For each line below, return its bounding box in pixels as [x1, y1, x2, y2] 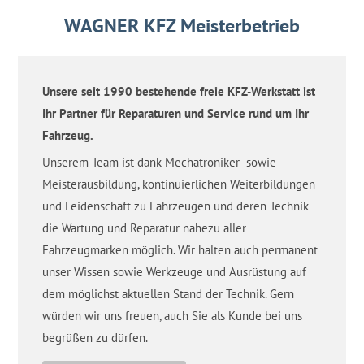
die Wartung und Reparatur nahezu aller [42, 219, 247, 236]
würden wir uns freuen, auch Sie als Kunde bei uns [42, 307, 303, 323]
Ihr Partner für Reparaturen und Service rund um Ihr [42, 105, 310, 121]
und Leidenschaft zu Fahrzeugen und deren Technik [42, 197, 310, 214]
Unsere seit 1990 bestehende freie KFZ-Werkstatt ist [42, 83, 316, 99]
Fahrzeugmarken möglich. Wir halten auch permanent [42, 241, 318, 258]
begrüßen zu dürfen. [42, 329, 149, 345]
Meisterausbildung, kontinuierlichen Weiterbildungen [42, 175, 316, 192]
